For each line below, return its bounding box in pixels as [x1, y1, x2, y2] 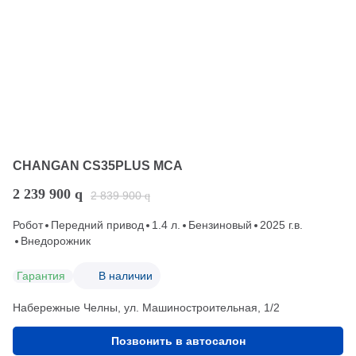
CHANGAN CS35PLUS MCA [13, 159, 183, 173]
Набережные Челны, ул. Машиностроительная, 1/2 [13, 301, 280, 315]
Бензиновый [188, 219, 252, 232]
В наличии [99, 269, 153, 282]
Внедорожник [21, 234, 91, 248]
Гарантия [17, 269, 65, 282]
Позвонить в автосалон [110, 335, 246, 348]
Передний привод [51, 219, 144, 232]
